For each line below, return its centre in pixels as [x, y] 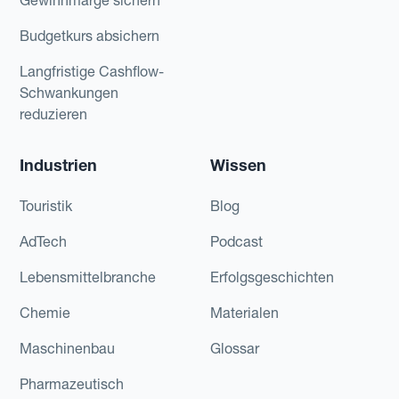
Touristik [46, 205]
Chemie [45, 312]
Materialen [244, 312]
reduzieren [54, 114]
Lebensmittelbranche [88, 277]
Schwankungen [69, 92]
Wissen [238, 165]
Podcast [236, 241]
